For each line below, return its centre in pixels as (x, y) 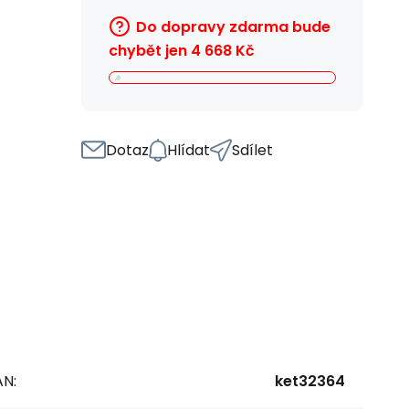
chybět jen (148, 50)
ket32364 (310, 381)
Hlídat (189, 150)
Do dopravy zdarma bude (233, 27)
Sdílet (252, 150)
